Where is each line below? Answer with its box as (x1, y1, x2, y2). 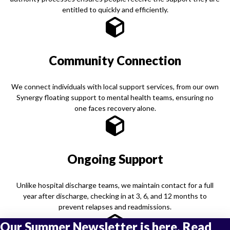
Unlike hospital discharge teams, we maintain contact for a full (16, 180, 214, 189)
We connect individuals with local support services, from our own (11, 82, 219, 91)
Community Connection (49, 52, 181, 68)
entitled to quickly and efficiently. (62, 5, 168, 14)
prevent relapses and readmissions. (59, 202, 171, 211)
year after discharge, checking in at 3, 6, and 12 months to (23, 191, 207, 200)
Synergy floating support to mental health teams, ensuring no (16, 92, 214, 102)
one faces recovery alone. (74, 103, 156, 112)
